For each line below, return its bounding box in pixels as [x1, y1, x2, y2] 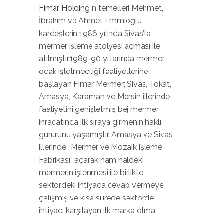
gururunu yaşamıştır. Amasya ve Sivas [39, 130, 173, 139]
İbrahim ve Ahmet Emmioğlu [39, 16, 142, 25]
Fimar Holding [39, 3, 89, 13]
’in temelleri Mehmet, [89, 3, 163, 13]
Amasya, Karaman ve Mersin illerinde [39, 92, 170, 101]
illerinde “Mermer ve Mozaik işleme [39, 143, 162, 152]
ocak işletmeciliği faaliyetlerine [39, 67, 148, 76]
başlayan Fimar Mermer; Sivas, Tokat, [39, 79, 171, 89]
